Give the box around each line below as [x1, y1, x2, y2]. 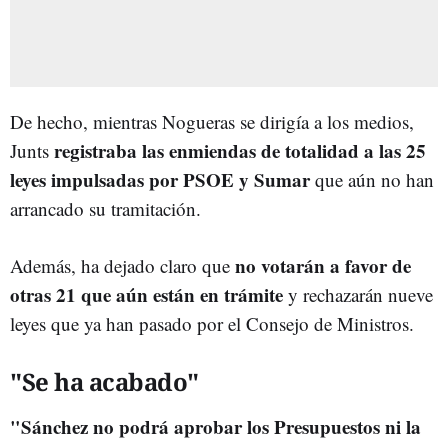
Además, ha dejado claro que [10, 252, 230, 278]
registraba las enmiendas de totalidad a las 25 [54, 136, 426, 164]
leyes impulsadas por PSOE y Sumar [10, 165, 315, 193]
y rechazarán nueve [283, 281, 433, 307]
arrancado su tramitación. [10, 195, 201, 221]
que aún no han [315, 166, 434, 192]
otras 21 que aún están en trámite [10, 280, 283, 308]
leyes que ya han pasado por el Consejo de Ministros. [10, 310, 414, 336]
